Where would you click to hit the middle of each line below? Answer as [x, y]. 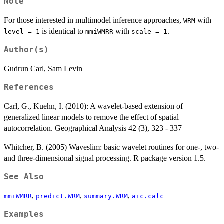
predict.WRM [58, 196]
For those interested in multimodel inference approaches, [94, 20]
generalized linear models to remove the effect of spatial [91, 117]
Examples [24, 214]
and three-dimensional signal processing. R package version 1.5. [105, 158]
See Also [24, 177]
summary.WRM [106, 196]
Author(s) [26, 50]
